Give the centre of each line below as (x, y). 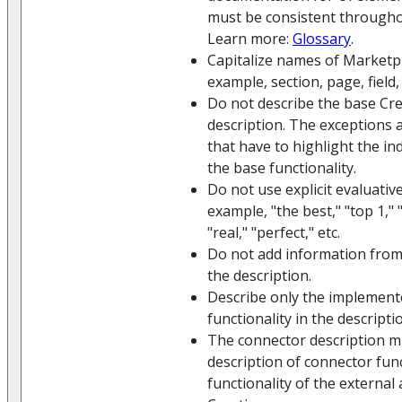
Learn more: (250, 38)
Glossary (322, 38)
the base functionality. (282, 167)
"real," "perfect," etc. (274, 232)
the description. (259, 275)
